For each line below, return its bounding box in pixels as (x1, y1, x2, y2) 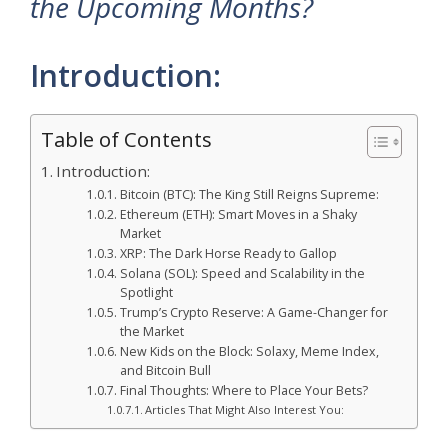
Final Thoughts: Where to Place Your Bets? (119, 382, 368, 400)
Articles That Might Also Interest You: (144, 402, 344, 418)
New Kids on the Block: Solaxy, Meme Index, (119, 343, 379, 361)
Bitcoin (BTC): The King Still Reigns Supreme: (119, 186, 379, 204)
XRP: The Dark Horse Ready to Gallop (119, 245, 337, 263)
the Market (119, 323, 184, 341)
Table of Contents (41, 125, 212, 154)
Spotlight (119, 284, 173, 302)
